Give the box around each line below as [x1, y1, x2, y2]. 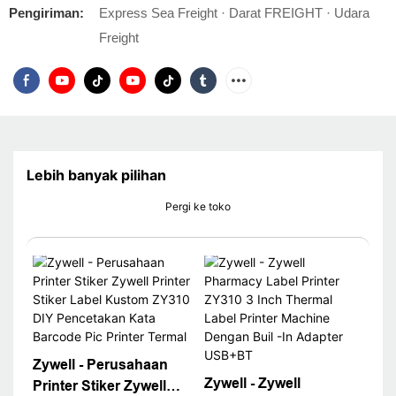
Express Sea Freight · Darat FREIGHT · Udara [99, 5, 369, 20]
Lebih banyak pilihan [27, 166, 166, 185]
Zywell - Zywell [203, 375, 301, 391]
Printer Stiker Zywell [32, 377, 166, 393]
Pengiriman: [9, 5, 84, 20]
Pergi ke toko [165, 200, 231, 214]
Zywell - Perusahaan [32, 356, 168, 372]
